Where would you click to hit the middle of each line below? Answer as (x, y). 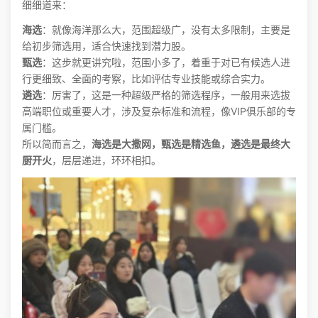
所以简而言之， (57, 144)
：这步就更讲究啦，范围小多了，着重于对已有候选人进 (166, 62)
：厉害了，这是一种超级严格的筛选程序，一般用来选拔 (166, 95)
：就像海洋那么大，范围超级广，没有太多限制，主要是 (166, 29)
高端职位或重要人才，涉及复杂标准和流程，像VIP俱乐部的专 (159, 111)
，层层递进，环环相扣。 (106, 160)
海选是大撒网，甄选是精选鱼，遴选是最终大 (191, 144)
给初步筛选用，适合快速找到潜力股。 (106, 46)
